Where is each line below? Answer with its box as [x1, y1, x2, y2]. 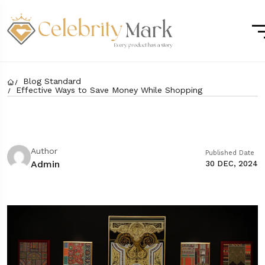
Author [31, 146, 57, 156]
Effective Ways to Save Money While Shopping [16, 85, 202, 95]
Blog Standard [23, 76, 81, 86]
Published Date [205, 149, 254, 157]
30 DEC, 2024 [205, 159, 258, 169]
